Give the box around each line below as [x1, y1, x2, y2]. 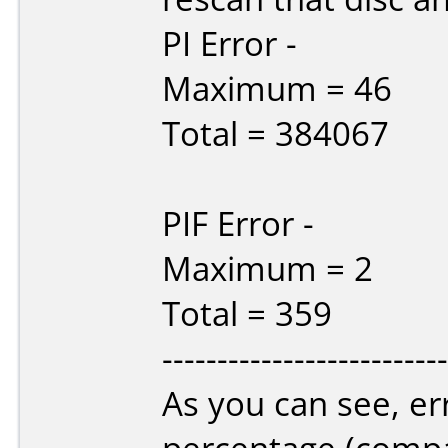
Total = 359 [162, 291, 332, 336]
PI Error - [162, 21, 297, 66]
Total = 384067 [162, 111, 389, 156]
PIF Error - [162, 201, 314, 246]
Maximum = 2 [162, 246, 373, 291]
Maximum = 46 [162, 66, 392, 111]
